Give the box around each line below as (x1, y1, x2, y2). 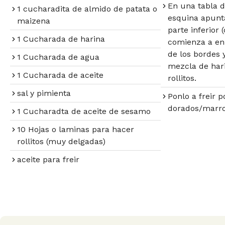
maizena (17, 16, 50, 26)
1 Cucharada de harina (17, 34, 105, 44)
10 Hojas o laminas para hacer (17, 124, 134, 134)
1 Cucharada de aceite (17, 70, 103, 80)
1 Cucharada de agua (17, 52, 99, 62)
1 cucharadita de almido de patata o (17, 4, 157, 14)
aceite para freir (17, 154, 79, 164)
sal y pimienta (17, 88, 71, 98)
